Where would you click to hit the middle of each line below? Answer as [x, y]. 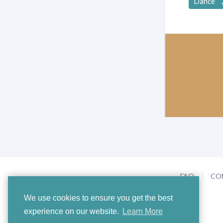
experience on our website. [72, 212]
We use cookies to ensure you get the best [98, 198]
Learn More [143, 212]
